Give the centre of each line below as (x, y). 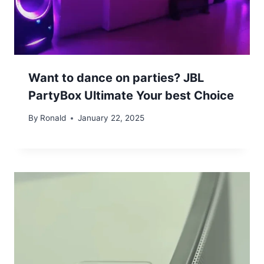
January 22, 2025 (111, 118)
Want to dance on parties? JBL (116, 77)
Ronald (53, 118)
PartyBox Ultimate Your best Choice (131, 95)
